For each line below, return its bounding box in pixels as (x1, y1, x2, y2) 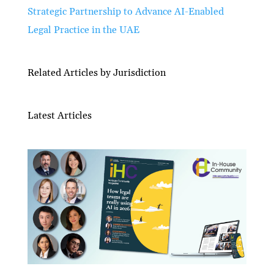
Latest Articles (27, 109, 92, 122)
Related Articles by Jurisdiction (27, 67, 166, 80)
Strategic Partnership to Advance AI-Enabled (27, 6, 224, 18)
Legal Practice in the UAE (27, 24, 139, 37)
